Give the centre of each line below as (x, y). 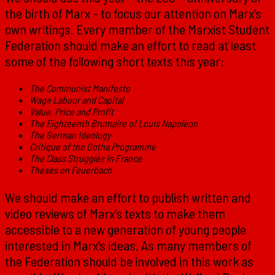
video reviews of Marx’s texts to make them (115, 213)
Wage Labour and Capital (76, 100)
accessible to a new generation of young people (126, 229)
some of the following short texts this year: (114, 61)
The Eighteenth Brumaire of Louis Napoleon (114, 123)
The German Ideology (70, 135)
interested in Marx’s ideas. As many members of (128, 245)
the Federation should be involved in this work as (129, 261)
